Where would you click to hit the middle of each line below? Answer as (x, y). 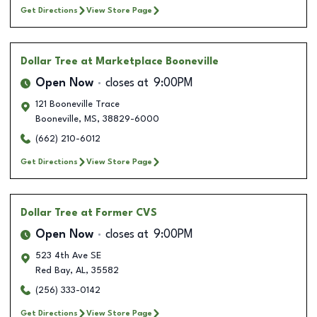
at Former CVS (119, 213)
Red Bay (53, 270)
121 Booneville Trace (77, 104)
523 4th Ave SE (68, 255)
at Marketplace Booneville (150, 61)
